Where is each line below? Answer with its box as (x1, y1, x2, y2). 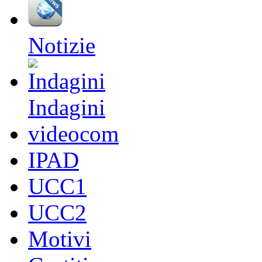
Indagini (28, 94, 105, 120)
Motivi (28, 226, 91, 251)
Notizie (28, 32, 95, 58)
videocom (28, 120, 119, 146)
